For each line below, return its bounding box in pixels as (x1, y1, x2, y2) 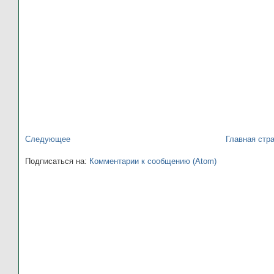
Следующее (25, 134, 70, 144)
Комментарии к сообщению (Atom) (89, 156, 217, 166)
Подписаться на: (25, 156, 89, 166)
